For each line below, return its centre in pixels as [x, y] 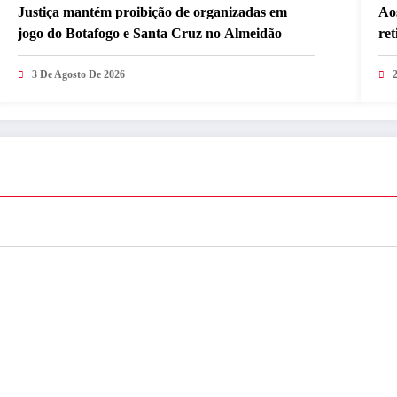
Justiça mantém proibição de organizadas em [153, 12]
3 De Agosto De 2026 [79, 74]
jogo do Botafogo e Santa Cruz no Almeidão [150, 33]
